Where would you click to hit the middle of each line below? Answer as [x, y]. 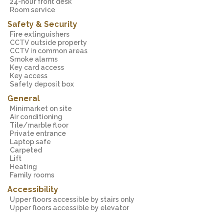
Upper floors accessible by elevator [72, 208]
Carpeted [28, 150]
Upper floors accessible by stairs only [75, 199]
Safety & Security [42, 24]
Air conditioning [38, 117]
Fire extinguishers [42, 34]
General [23, 99]
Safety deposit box [44, 84]
